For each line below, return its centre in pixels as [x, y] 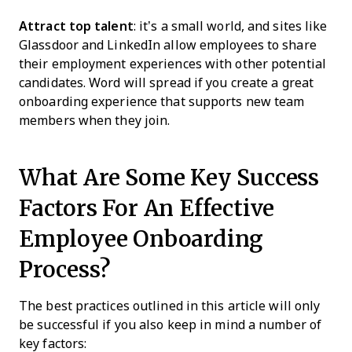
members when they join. [95, 121]
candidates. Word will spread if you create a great [167, 83]
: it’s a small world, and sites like [230, 26]
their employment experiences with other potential [172, 64]
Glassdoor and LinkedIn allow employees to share [168, 45]
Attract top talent [76, 26]
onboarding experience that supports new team [162, 102]
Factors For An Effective [147, 208]
